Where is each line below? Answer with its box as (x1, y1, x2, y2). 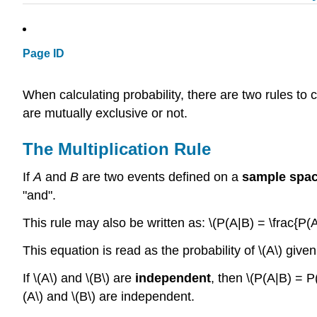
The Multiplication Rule (23, 139, 211, 158)
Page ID (23, 47, 64, 60)
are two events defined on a (79, 170, 242, 185)
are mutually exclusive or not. (23, 105, 188, 120)
